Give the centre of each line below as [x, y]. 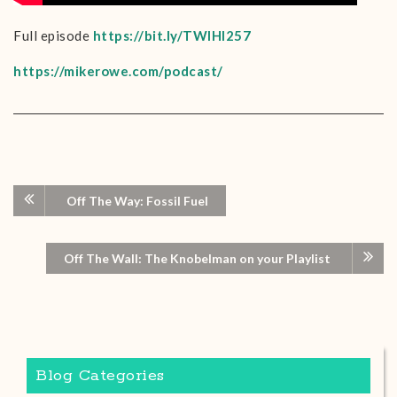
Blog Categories [100, 376]
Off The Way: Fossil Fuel [137, 201]
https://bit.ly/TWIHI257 [171, 35]
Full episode [53, 35]
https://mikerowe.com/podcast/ [118, 71]
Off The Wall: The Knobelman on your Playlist [197, 258]
